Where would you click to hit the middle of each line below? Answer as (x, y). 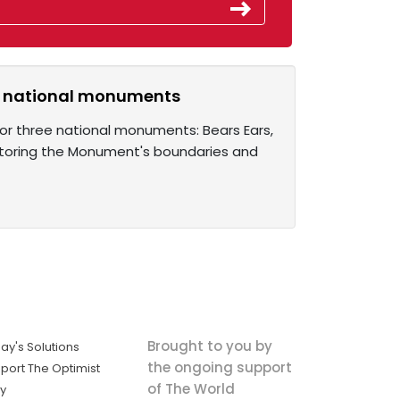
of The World (191, 388)
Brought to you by (209, 346)
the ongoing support (219, 367)
